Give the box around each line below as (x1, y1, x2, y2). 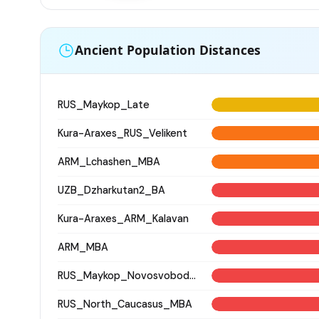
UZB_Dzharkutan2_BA (58, 183, 165, 197)
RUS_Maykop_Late (58, 98, 150, 111)
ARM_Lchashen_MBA (58, 155, 160, 168)
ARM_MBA (58, 240, 108, 253)
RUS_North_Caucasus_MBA (58, 297, 192, 310)
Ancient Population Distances (75, 41, 261, 59)
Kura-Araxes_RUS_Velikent (58, 126, 187, 140)
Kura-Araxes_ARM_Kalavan (58, 211, 189, 225)
